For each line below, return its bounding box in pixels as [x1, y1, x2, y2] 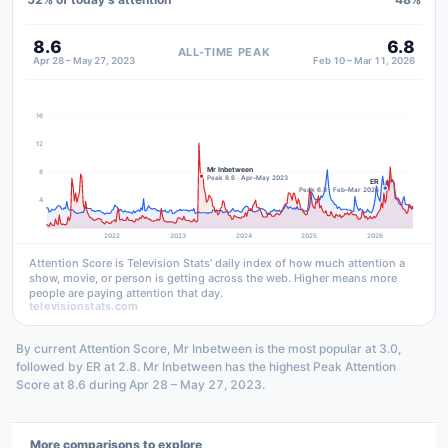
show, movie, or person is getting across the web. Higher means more [29, 270, 397, 285]
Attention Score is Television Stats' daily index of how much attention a [29, 255, 405, 270]
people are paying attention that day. [29, 285, 223, 300]
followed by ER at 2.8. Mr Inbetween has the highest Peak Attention [16, 358, 396, 374]
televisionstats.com [29, 298, 139, 313]
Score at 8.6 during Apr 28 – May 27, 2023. [16, 376, 265, 392]
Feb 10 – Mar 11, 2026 [313, 55, 415, 66]
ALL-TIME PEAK [177, 44, 271, 59]
